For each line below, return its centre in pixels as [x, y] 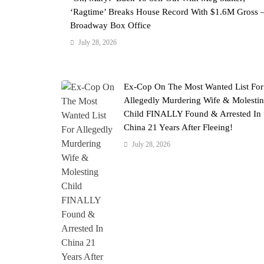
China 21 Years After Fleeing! [179, 127]
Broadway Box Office [110, 25]
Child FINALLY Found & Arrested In [193, 113]
